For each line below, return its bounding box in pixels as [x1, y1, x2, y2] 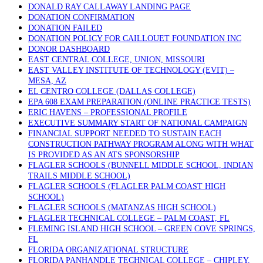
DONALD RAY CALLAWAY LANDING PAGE [28, 2, 191, 11]
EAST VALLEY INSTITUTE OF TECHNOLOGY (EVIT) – [28, 66, 234, 75]
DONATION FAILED [28, 23, 102, 32]
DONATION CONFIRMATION [28, 13, 134, 22]
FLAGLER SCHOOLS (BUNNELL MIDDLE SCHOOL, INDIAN [28, 161, 253, 170]
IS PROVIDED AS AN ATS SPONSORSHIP [28, 150, 180, 159]
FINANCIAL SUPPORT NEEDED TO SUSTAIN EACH [28, 129, 221, 138]
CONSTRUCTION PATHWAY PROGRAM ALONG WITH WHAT [28, 140, 254, 149]
